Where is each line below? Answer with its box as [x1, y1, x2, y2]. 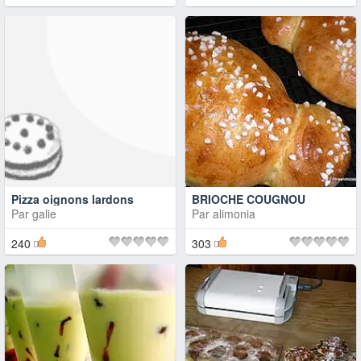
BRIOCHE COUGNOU [192, 190, 305, 207]
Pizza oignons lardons [11, 190, 134, 207]
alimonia [213, 205, 255, 222]
